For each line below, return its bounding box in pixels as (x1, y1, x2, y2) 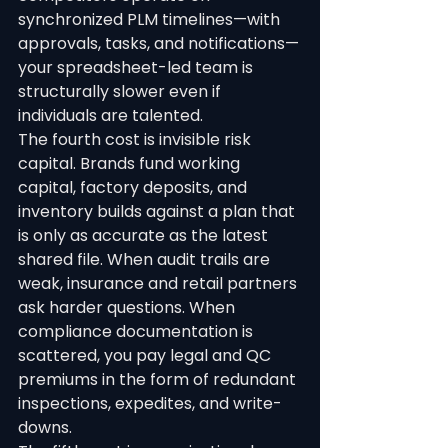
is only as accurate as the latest (18, 224, 272, 247)
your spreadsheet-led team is (18, 56, 257, 79)
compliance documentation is (18, 320, 257, 343)
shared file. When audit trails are (18, 248, 274, 271)
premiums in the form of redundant (18, 368, 300, 391)
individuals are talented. (18, 104, 203, 127)
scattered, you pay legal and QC (18, 344, 275, 367)
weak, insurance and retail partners (18, 272, 301, 295)
